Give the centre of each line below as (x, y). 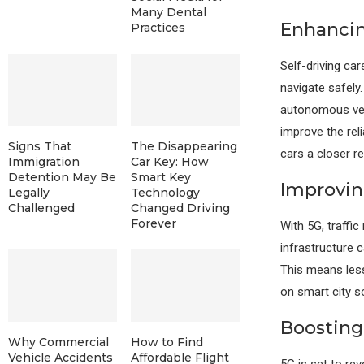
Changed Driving (180, 208)
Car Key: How (169, 162)
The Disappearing (184, 147)
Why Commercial (58, 342)
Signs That (40, 147)
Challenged (41, 208)
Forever (153, 224)
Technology (165, 193)
